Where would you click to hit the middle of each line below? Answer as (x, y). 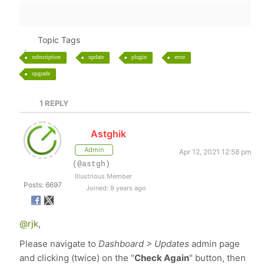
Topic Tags (59, 40)
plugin (139, 57)
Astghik (108, 134)
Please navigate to (58, 244)
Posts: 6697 (42, 185)
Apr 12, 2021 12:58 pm (215, 152)
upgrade (41, 73)
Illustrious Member (104, 176)
